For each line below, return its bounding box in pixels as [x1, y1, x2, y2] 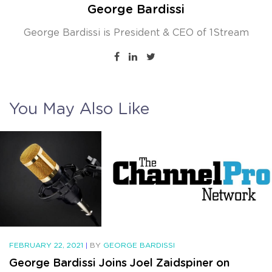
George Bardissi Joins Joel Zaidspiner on [9, 255, 229, 270]
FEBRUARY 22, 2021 [9, 240, 86, 250]
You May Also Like [9, 97, 149, 118]
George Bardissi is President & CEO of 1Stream [23, 25, 249, 38]
